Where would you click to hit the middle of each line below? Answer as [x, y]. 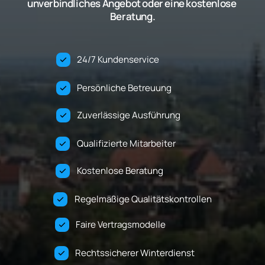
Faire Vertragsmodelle [188, 224]
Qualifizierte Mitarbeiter [192, 143]
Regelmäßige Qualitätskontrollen [143, 199]
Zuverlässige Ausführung [195, 115]
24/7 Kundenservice [184, 59]
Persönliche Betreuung [190, 88]
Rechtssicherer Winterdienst [203, 253]
